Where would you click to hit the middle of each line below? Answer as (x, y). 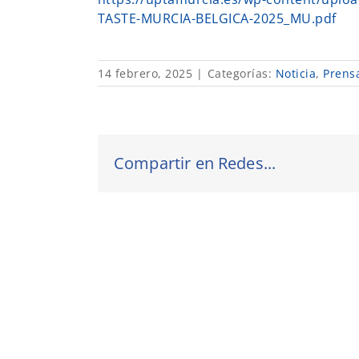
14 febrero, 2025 (145, 73)
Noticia (295, 73)
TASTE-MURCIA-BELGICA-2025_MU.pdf (217, 18)
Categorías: (241, 73)
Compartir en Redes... (195, 163)
